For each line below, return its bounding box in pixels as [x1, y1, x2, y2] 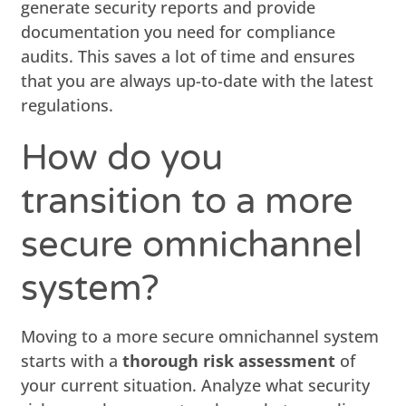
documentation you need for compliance [21, 20, 336, 43]
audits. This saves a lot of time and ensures [21, 44, 356, 67]
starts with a [21, 349, 123, 372]
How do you [21, 135, 224, 179]
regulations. [21, 93, 114, 116]
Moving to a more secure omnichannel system [21, 324, 380, 347]
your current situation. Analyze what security [21, 373, 371, 396]
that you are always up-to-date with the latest [21, 69, 374, 92]
